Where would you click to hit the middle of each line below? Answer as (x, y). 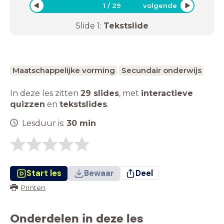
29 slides (100, 93)
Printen (33, 187)
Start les (44, 173)
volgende (160, 5)
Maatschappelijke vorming (63, 70)
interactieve (167, 93)
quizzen (27, 104)
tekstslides (83, 104)
